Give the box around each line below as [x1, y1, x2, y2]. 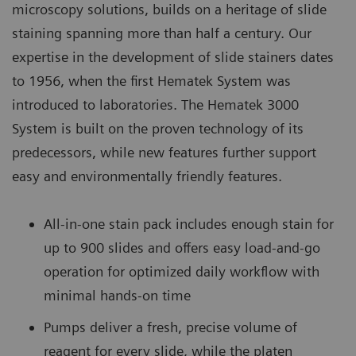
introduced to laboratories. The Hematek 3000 [12, 95, 299, 113]
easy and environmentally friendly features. [12, 167, 282, 184]
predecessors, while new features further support [12, 143, 316, 161]
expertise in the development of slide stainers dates [12, 48, 334, 65]
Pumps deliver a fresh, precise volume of [44, 318, 297, 335]
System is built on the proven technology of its [12, 119, 304, 137]
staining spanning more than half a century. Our [12, 24, 311, 41]
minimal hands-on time [44, 286, 191, 304]
